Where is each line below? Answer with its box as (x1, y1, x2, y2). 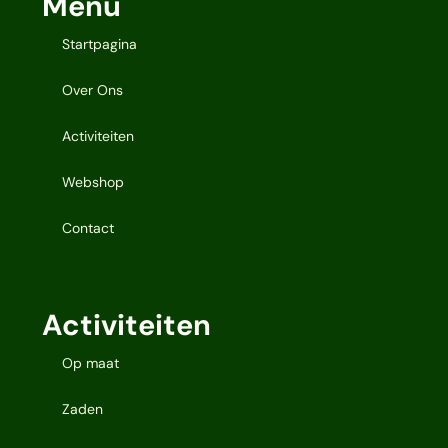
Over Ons (62, 80, 124, 99)
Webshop (62, 172, 125, 191)
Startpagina (62, 34, 138, 53)
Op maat (62, 354, 120, 373)
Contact (62, 218, 115, 237)
